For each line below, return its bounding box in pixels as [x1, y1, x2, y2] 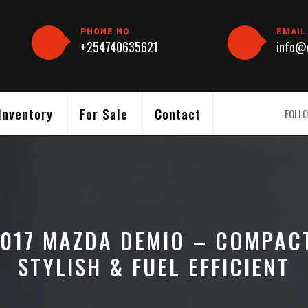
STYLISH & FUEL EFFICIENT [18, 250, 290, 283]
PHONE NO [80, 26, 131, 36]
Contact [155, 104, 201, 124]
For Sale [80, 104, 128, 124]
